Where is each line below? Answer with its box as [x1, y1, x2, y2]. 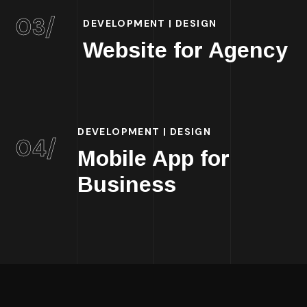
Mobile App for [77, 146, 230, 171]
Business [77, 172, 177, 197]
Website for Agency [83, 38, 288, 62]
